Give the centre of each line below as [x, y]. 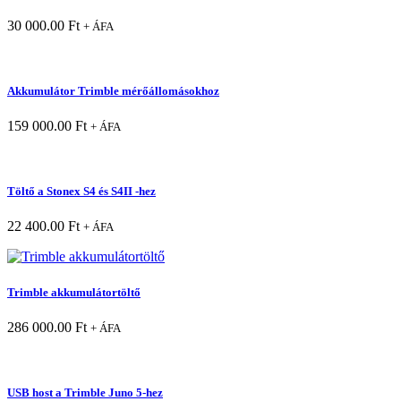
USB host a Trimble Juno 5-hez [85, 392]
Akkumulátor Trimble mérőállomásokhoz [113, 90]
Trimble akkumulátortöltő [74, 292]
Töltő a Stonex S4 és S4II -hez [81, 192]
